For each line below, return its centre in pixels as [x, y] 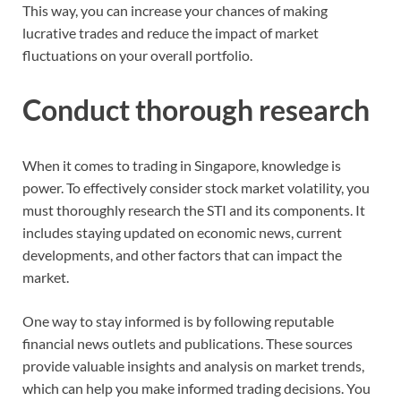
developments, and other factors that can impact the [182, 255]
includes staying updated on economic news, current [182, 233]
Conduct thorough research [196, 110]
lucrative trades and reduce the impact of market [171, 32]
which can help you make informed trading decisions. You [196, 388]
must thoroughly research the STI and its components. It [194, 210]
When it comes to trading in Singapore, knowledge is [182, 166]
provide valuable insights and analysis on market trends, [193, 366]
